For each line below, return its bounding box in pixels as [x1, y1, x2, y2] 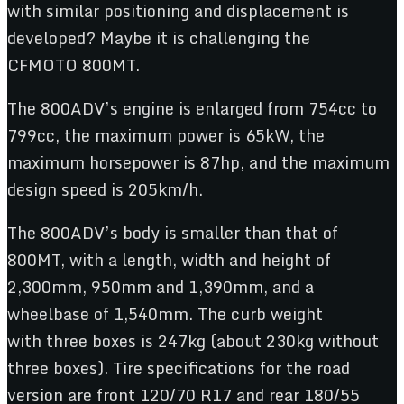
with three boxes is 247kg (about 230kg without [7, 326, 379, 354]
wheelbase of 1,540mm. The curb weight [7, 299, 323, 327]
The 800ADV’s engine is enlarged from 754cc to [7, 94, 377, 122]
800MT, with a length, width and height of [7, 245, 331, 273]
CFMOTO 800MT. [7, 50, 140, 78]
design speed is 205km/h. [7, 175, 203, 203]
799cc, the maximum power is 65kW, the [7, 121, 325, 149]
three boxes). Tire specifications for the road [7, 353, 350, 381]
